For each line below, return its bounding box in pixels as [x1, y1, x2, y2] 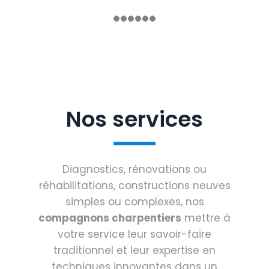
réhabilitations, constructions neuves [38, 178, 231, 193]
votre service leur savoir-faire [58, 227, 211, 242]
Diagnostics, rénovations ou [62, 162, 207, 177]
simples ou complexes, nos [65, 195, 204, 210]
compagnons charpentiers [38, 211, 181, 226]
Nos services [66, 104, 203, 135]
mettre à [181, 211, 231, 226]
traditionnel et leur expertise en [53, 243, 216, 258]
